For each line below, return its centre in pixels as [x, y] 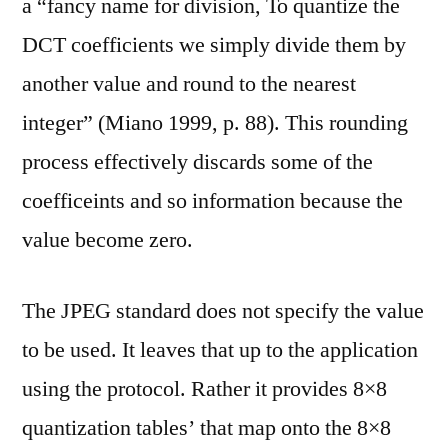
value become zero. [107, 240]
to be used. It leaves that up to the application [220, 350]
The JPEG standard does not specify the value [223, 311]
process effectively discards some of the [197, 162]
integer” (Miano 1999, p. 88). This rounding [215, 123]
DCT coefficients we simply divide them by [214, 45]
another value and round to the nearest [189, 84]
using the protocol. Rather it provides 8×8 [204, 389]
